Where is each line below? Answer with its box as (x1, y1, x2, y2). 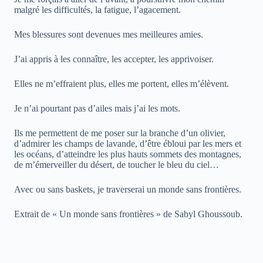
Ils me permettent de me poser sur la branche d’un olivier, (14, 128, 225, 139)
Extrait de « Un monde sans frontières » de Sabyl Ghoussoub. (14, 209, 242, 220)
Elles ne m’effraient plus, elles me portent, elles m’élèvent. (14, 79, 229, 89)
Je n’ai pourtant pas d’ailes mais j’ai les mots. (14, 103, 180, 114)
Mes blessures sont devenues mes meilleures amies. (14, 29, 203, 40)
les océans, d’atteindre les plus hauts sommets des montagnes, (14, 149, 241, 160)
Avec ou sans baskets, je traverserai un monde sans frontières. (14, 184, 241, 195)
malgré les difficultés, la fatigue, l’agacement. (14, 5, 181, 15)
